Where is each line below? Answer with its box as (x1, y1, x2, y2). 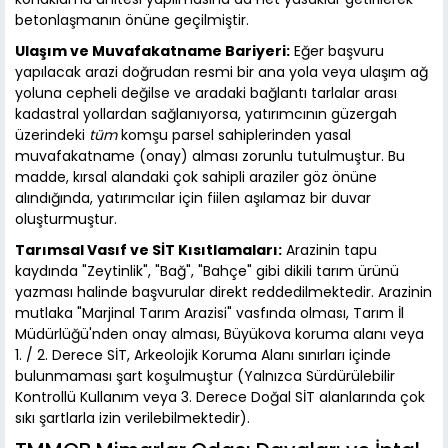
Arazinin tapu (282, 240, 377, 261)
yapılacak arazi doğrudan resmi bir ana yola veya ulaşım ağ (15, 62, 428, 83)
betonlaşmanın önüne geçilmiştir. (15, 10, 249, 31)
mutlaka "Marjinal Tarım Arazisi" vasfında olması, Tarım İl (15, 303, 404, 324)
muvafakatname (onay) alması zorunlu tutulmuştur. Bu (15, 146, 405, 167)
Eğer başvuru (290, 41, 384, 62)
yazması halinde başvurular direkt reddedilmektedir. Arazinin (15, 282, 432, 303)
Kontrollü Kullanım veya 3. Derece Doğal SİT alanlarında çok (15, 387, 425, 408)
